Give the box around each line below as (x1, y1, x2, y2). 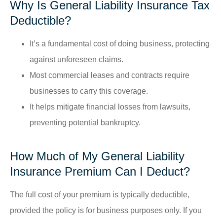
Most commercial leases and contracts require (30, 71, 189, 79)
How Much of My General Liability (10, 149, 184, 163)
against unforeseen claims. (30, 55, 123, 64)
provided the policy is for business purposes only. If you (10, 206, 202, 215)
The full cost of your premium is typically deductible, (10, 190, 189, 199)
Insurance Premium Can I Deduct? (10, 164, 190, 178)
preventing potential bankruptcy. (30, 118, 141, 127)
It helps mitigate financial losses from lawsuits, (30, 102, 190, 111)
